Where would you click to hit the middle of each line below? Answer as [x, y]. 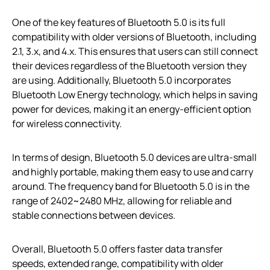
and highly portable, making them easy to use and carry [133, 172]
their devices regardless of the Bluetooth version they [129, 66]
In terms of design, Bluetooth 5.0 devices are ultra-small [134, 158]
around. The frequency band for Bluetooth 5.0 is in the [131, 187]
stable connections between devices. [94, 215]
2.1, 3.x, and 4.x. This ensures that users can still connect [135, 52]
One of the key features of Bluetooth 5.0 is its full [119, 23]
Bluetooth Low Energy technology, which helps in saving [135, 95]
